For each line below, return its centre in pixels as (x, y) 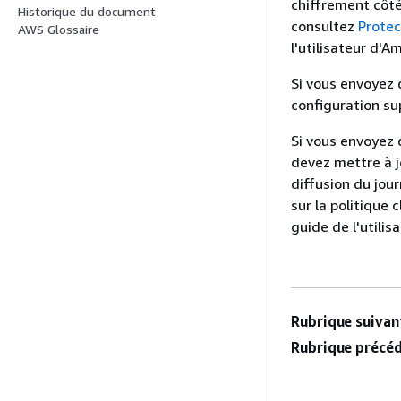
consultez (324, 26)
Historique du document (87, 12)
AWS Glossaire (59, 30)
